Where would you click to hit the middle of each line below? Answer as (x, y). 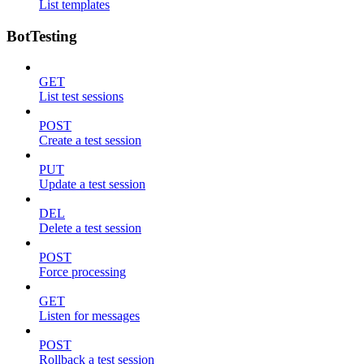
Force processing (82, 272)
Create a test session (90, 141)
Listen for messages (89, 316)
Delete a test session (90, 228)
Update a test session (92, 184)
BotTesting (42, 36)
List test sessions (81, 97)
